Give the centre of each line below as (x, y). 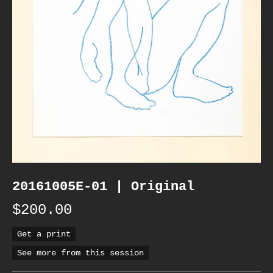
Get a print (44, 234)
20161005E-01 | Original (103, 186)
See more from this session (80, 253)
